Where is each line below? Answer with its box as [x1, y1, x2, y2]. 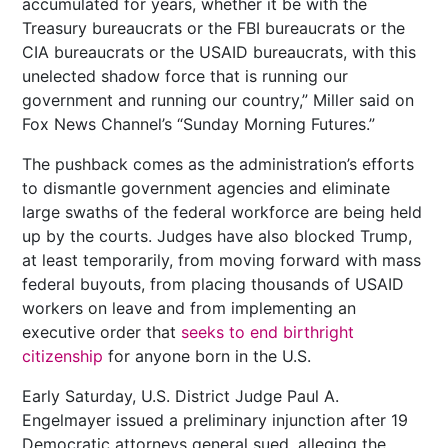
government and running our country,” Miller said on [22, 89, 415, 110]
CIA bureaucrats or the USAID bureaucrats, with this [22, 41, 417, 62]
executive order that [22, 321, 182, 342]
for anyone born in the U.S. [103, 345, 312, 366]
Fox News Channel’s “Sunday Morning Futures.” [22, 113, 376, 134]
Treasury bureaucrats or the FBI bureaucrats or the [22, 17, 406, 38]
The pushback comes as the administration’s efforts [22, 153, 415, 174]
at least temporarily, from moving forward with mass [22, 249, 422, 270]
